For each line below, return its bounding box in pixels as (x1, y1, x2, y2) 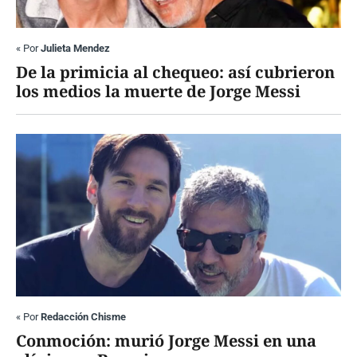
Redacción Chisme (41, 311, 126, 324)
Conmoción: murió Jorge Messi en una (16, 330, 316, 352)
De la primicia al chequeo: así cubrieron (16, 61, 335, 84)
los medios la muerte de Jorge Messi (16, 80, 300, 103)
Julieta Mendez (41, 42, 110, 55)
